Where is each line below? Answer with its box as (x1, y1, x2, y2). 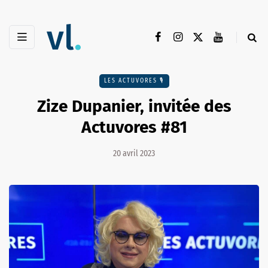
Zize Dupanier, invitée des (36, 96, 232, 117)
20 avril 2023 (113, 148, 155, 159)
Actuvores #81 (81, 117, 187, 138)
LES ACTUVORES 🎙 (103, 77, 165, 85)
